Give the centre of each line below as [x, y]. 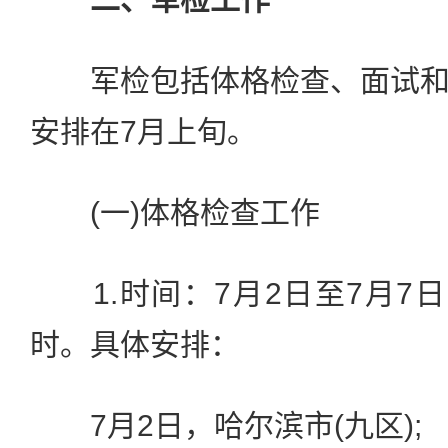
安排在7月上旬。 [143, 131]
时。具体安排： [135, 344]
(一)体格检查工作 [175, 212]
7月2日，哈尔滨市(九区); [226, 425]
